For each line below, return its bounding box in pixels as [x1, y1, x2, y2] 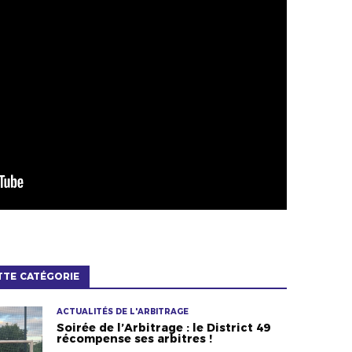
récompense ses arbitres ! [56, 331, 212, 346]
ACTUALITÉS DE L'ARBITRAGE [56, 306, 189, 317]
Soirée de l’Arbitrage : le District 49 [56, 320, 270, 335]
